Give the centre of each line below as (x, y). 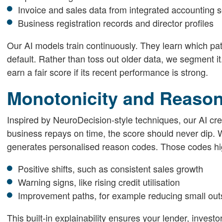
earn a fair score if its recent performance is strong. (107, 72)
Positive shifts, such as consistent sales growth (111, 168)
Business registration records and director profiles (116, 23)
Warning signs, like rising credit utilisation (99, 182)
